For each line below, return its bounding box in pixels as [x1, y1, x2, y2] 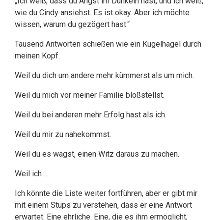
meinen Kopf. [15, 51, 60, 60]
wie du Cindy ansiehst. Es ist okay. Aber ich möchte [15, 8, 190, 17]
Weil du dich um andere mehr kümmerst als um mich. [15, 71, 194, 80]
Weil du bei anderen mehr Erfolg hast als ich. [15, 110, 166, 119]
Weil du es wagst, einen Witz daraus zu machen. [15, 149, 179, 159]
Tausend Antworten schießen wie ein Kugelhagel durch [15, 39, 201, 49]
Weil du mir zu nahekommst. [15, 130, 111, 139]
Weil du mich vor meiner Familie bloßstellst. [15, 90, 165, 100]
